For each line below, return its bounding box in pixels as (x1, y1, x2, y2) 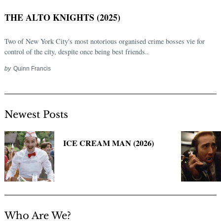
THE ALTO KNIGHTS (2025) (4, 11, 120, 24)
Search (25, 123, 45, 131)
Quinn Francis (13, 65, 51, 72)
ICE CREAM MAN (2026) (63, 137, 154, 149)
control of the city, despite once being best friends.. (4, 47, 149, 57)
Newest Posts (4, 109, 68, 121)
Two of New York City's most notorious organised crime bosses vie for (4, 37, 205, 46)
